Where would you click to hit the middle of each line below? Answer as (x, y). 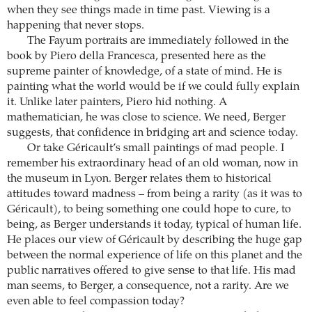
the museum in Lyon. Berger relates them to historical (139, 179)
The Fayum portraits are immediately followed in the (158, 41)
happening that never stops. (76, 26)
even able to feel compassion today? (96, 302)
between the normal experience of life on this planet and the (155, 256)
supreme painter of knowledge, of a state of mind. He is (145, 72)
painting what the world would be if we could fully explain (153, 87)
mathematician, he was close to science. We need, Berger (146, 118)
